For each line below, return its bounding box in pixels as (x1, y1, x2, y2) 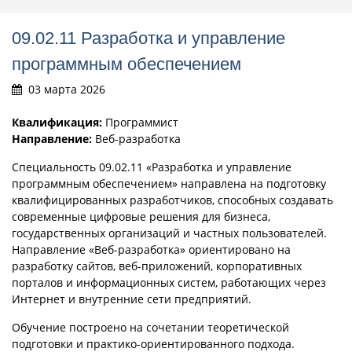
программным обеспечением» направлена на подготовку (12, 175, 326, 191)
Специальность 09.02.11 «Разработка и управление (12, 159, 291, 174)
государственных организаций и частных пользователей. (12, 225, 327, 240)
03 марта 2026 (28, 81, 105, 97)
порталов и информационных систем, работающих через (12, 274, 326, 290)
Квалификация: (12, 114, 102, 130)
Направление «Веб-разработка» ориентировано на (12, 241, 291, 257)
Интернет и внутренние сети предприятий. (12, 291, 251, 306)
